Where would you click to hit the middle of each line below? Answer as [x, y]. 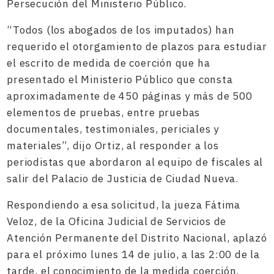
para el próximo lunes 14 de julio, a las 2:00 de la [134, 254]
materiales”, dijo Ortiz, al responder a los [113, 146]
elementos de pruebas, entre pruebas [104, 113]
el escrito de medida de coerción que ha [109, 63]
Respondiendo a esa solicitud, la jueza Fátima [124, 205]
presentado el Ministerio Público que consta [120, 80]
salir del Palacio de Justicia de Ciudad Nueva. [123, 179]
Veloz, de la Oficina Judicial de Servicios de [117, 221]
